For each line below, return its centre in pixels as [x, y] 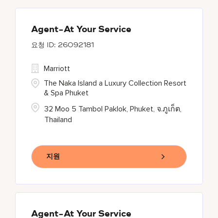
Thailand [58, 120]
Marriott [57, 69]
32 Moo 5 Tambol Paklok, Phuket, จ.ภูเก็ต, [113, 109]
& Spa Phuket [66, 93]
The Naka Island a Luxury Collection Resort [115, 83]
